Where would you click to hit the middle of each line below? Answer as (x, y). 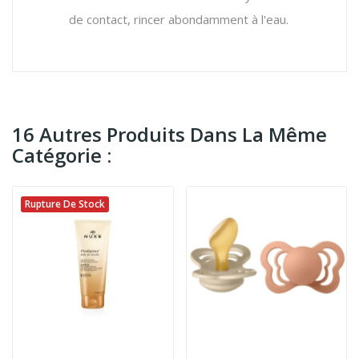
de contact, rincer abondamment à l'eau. (179, 19)
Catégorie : (62, 155)
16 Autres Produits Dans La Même (169, 134)
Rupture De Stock (65, 204)
